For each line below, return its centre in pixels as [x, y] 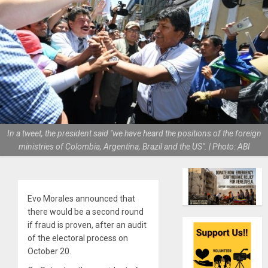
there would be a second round [86, 212]
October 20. [49, 252]
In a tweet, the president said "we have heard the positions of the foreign [134, 134]
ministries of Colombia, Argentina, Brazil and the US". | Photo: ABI [134, 147]
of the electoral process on [78, 238]
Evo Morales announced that [81, 199]
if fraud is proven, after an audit [87, 225]
